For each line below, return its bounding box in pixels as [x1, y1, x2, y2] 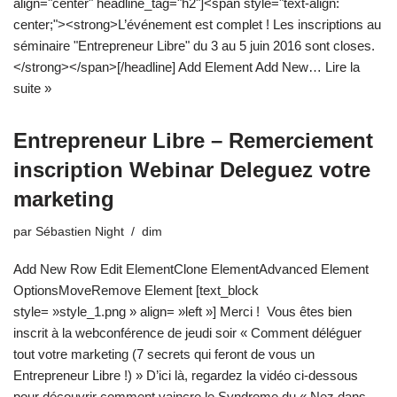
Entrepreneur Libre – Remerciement [13, 128, 373, 152]
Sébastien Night [35, 224, 124, 238]
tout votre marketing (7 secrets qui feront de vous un [13, 346, 315, 362]
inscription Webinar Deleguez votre [13, 157, 370, 182]
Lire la [325, 58, 360, 74]
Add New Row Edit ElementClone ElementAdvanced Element [13, 261, 369, 276]
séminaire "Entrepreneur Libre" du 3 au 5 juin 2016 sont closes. [13, 37, 375, 53]
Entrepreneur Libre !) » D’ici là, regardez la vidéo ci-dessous [13, 367, 358, 383]
